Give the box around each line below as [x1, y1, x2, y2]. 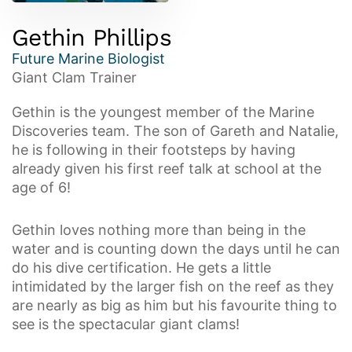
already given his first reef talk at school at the [12, 160, 321, 177]
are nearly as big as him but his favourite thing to [12, 297, 337, 313]
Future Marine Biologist [12, 50, 165, 67]
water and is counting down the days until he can [12, 240, 340, 257]
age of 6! [12, 179, 71, 196]
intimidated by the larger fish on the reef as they [12, 278, 334, 295]
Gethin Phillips [12, 24, 171, 51]
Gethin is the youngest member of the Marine [12, 104, 314, 120]
